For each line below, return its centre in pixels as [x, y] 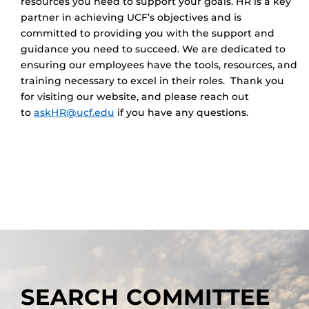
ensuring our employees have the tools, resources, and [159, 65]
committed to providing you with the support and [148, 33]
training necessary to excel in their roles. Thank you [152, 81]
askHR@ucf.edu [74, 113]
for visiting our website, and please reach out [135, 97]
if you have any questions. [181, 113]
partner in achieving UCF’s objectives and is [131, 18]
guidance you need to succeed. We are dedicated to [153, 49]
